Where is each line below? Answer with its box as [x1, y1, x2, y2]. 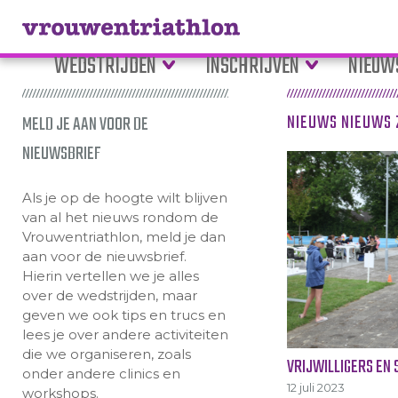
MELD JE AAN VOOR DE [21, 111, 148, 139]
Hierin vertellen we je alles [21, 267, 199, 284]
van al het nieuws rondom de [21, 209, 219, 226]
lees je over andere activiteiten [21, 326, 228, 343]
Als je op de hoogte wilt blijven [21, 189, 227, 206]
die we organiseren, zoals [21, 346, 191, 362]
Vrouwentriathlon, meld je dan [21, 228, 226, 245]
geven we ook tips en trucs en [21, 306, 226, 323]
